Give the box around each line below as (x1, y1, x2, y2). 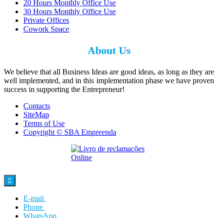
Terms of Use (23, 119, 65, 128)
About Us (87, 44, 131, 57)
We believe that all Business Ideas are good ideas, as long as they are (4, 68, 214, 76)
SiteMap (23, 110, 49, 119)
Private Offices (23, 16, 69, 25)
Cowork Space (23, 25, 69, 34)
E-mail (23, 194, 44, 203)
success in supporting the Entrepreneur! (4, 85, 125, 94)
